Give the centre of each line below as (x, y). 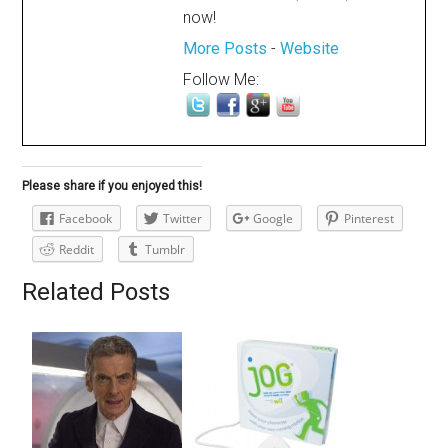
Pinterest (369, 218)
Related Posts (96, 292)
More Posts (225, 48)
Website (310, 48)
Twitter (183, 218)
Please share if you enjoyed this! (112, 186)
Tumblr (165, 249)
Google (273, 218)
